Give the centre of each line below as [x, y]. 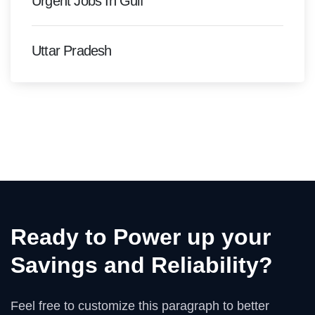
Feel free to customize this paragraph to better [140, 306]
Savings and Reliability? [142, 265]
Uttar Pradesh [72, 51]
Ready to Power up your [141, 237]
